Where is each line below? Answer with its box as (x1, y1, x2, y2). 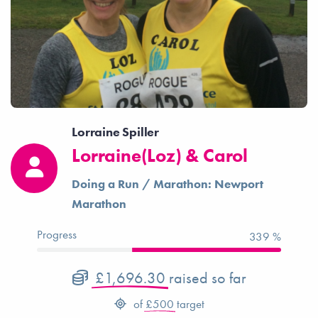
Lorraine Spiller (72, 124, 159, 140)
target (173, 296, 204, 312)
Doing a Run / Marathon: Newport (72, 176, 264, 192)
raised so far (165, 268, 246, 288)
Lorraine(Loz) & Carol (72, 143, 248, 168)
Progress (37, 226, 77, 242)
